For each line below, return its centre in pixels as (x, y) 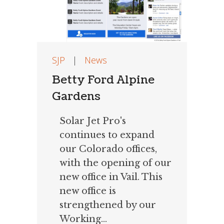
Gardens (76, 96)
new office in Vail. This (111, 177)
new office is (88, 191)
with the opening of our (115, 163)
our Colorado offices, (108, 149)
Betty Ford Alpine (103, 79)
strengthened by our (108, 205)
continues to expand (107, 135)
